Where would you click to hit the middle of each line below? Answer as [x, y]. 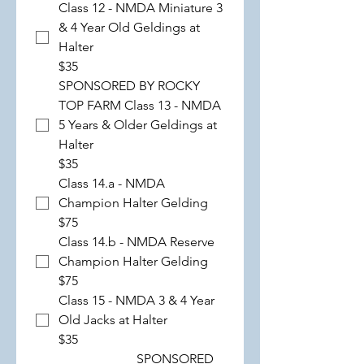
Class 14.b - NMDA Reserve [136, 242]
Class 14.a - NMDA [112, 183]
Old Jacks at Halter [113, 320]
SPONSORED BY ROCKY [129, 86]
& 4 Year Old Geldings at [129, 27]
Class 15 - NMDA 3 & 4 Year [136, 300]
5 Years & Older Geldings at [138, 125]
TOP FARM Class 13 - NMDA [140, 105]
